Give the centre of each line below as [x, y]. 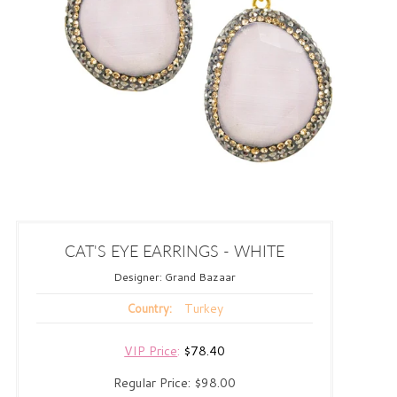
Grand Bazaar [201, 276]
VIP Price [151, 350]
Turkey [203, 308]
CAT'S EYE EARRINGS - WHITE [175, 250]
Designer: [140, 276]
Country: [149, 308]
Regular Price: [154, 382]
